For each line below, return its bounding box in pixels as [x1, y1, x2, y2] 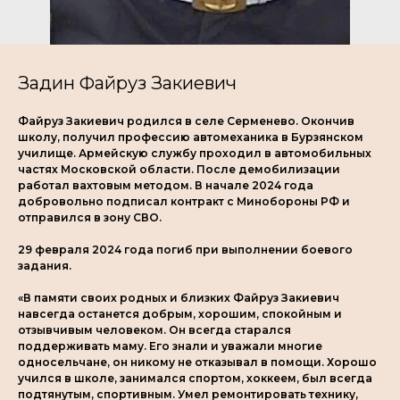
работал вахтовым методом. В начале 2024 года [18, 179, 313, 192]
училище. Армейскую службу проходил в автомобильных [18, 146, 371, 160]
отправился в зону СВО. [18, 211, 162, 224]
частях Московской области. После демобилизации [18, 162, 340, 176]
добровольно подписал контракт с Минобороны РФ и [18, 195, 350, 208]
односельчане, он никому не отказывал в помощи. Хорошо [18, 355, 377, 369]
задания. [18, 259, 71, 272]
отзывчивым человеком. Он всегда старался [18, 323, 291, 337]
